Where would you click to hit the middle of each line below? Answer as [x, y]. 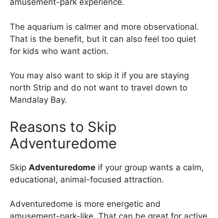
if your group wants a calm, [150, 167]
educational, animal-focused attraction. [87, 179]
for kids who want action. [59, 51]
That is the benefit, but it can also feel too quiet [103, 39]
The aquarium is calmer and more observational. [104, 27]
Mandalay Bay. [38, 100]
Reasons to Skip [63, 127]
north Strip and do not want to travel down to [99, 88]
